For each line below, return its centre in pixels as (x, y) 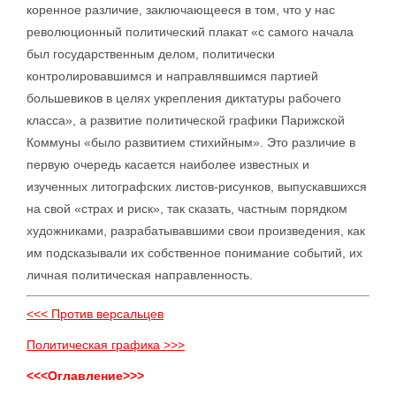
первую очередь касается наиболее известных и (168, 164)
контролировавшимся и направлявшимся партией (172, 76)
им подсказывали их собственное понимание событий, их (194, 253)
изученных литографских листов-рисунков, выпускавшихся (197, 187)
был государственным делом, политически (151, 54)
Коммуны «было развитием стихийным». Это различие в (191, 142)
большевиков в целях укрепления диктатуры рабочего (184, 98)
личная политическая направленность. (140, 275)
